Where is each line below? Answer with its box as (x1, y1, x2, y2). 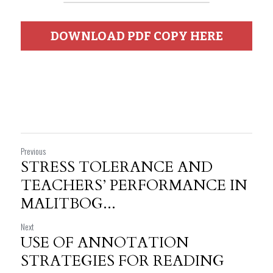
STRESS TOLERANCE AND (21, 157, 213, 177)
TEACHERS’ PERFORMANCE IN (21, 175, 247, 196)
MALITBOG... (21, 194, 116, 214)
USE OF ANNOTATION (21, 233, 189, 253)
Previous (21, 144, 46, 157)
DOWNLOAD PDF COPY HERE (50, 29, 223, 43)
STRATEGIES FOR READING (21, 251, 224, 271)
